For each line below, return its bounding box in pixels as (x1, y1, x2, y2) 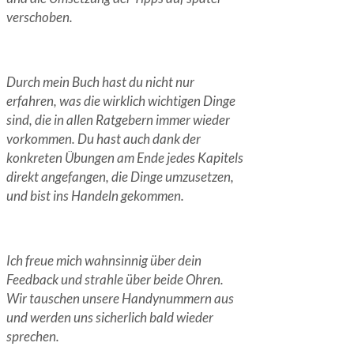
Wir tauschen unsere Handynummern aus (6, 289, 234, 307)
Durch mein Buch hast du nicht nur (6, 73, 194, 90)
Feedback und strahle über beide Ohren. (6, 270, 224, 288)
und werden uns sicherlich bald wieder (6, 308, 213, 326)
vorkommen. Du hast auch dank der (6, 130, 201, 147)
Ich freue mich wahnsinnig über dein (6, 251, 201, 269)
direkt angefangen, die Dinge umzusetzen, (6, 168, 234, 185)
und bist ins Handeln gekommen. (6, 186, 186, 204)
